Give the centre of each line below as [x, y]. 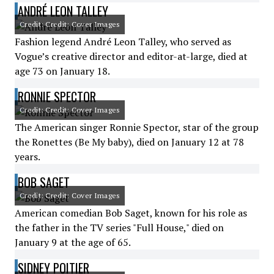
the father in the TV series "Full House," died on [119, 228]
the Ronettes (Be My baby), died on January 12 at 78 [129, 142]
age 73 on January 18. [62, 71]
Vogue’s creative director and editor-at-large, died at [131, 56]
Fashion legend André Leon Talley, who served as [123, 42]
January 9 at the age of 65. [73, 242]
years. [28, 157]
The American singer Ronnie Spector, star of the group [137, 127]
